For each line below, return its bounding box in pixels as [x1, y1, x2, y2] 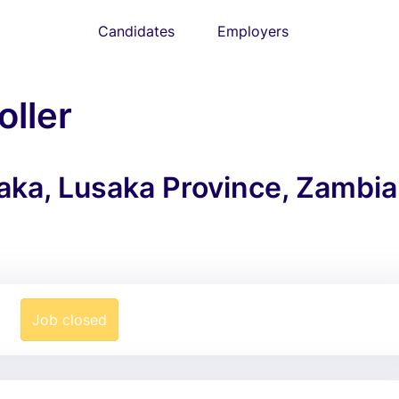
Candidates [98, 22, 175, 40]
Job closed [31, 311, 107, 329]
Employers [217, 22, 289, 40]
